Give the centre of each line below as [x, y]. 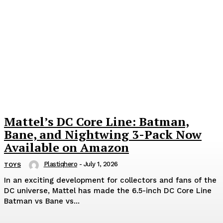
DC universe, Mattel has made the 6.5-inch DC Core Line [108, 190]
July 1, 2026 [101, 164]
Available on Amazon [66, 147]
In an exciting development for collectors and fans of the [110, 180]
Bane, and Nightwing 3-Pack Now [103, 134]
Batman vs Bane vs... [42, 201]
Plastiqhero [60, 164]
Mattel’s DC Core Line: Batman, [97, 121]
